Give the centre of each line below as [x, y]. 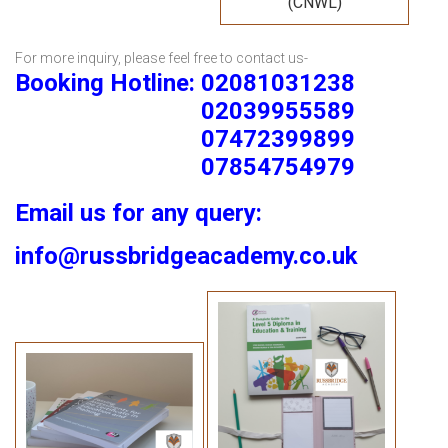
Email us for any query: [138, 213]
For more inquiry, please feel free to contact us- [161, 58]
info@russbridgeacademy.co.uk [186, 256]
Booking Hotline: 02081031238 [185, 83]
